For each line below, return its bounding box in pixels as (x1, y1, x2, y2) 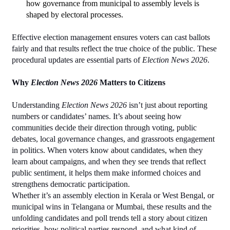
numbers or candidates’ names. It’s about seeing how (12, 111, 182, 121)
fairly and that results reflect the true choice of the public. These (12, 44, 217, 53)
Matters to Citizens (98, 78, 165, 87)
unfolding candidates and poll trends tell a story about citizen (12, 213, 207, 222)
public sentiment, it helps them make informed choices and (12, 168, 201, 177)
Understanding (12, 100, 62, 109)
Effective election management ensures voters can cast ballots (12, 32, 210, 42)
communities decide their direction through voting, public (12, 123, 197, 132)
